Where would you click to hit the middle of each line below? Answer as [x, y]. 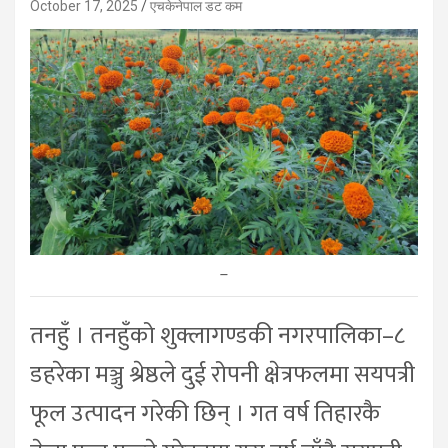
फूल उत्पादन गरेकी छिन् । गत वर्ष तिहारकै [205, 413]
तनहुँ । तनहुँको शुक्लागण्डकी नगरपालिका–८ [217, 335]
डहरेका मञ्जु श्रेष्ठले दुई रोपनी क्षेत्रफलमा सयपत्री [222, 374]
